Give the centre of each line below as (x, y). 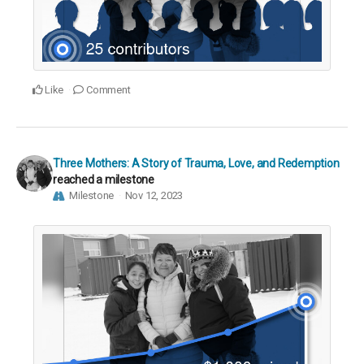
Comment (107, 89)
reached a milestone (104, 179)
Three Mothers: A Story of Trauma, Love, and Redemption (196, 163)
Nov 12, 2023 (154, 195)
